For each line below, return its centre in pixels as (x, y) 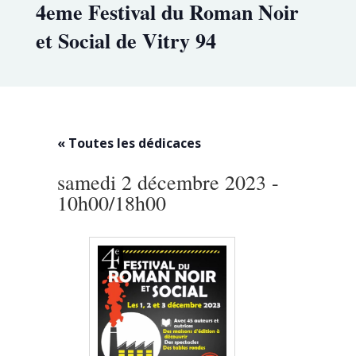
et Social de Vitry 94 (126, 40)
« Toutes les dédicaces (130, 143)
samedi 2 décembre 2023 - (168, 182)
